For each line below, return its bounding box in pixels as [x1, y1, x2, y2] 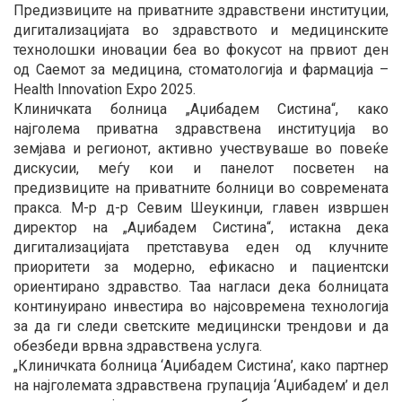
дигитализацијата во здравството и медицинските [13, 21, 389, 39]
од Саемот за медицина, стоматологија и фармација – [13, 60, 389, 78]
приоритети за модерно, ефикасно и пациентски [13, 258, 389, 275]
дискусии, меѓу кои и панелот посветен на [13, 159, 389, 177]
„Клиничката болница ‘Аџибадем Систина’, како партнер [13, 356, 389, 374]
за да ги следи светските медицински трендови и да [13, 317, 389, 335]
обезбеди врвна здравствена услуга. [13, 336, 262, 354]
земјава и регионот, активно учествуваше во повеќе [13, 139, 389, 157]
